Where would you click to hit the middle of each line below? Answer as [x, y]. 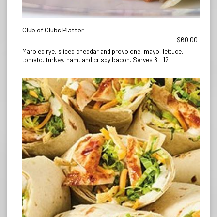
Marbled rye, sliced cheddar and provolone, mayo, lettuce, [103, 51]
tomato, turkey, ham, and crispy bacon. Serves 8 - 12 [95, 59]
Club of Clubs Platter [53, 30]
